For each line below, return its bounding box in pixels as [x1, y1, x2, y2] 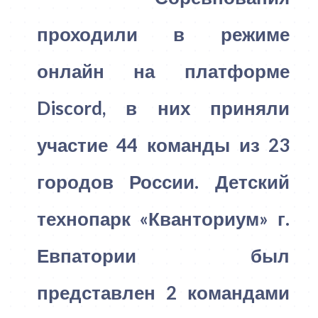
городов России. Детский [36, 170, 290, 193]
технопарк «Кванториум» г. [36, 207, 290, 230]
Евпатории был [36, 243, 290, 267]
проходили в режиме [36, 22, 290, 45]
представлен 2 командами [36, 280, 290, 304]
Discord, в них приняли [36, 96, 290, 119]
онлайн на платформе [36, 59, 290, 82]
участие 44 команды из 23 [36, 133, 290, 156]
